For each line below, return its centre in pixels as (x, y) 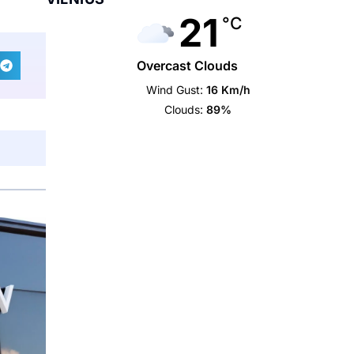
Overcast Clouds (187, 66)
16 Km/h (228, 90)
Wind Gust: (174, 90)
